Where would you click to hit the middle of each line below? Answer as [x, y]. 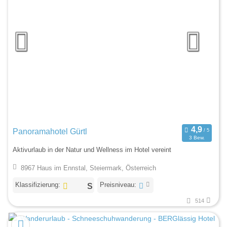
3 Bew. [197, 138]
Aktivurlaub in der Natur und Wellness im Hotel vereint [92, 150]
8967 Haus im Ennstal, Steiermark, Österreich [88, 168]
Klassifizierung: [38, 184]
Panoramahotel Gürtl [50, 131]
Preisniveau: [118, 184]
